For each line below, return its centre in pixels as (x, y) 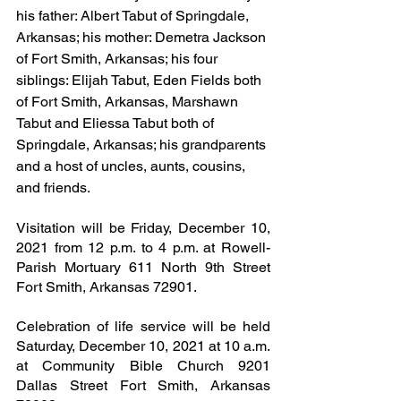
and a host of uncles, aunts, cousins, (132, 166)
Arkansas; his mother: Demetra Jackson (143, 37)
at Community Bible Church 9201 (143, 365)
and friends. (53, 187)
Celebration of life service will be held (143, 326)
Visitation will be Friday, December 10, (143, 227)
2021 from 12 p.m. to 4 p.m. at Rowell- (143, 247)
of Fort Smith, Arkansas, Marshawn (129, 101)
